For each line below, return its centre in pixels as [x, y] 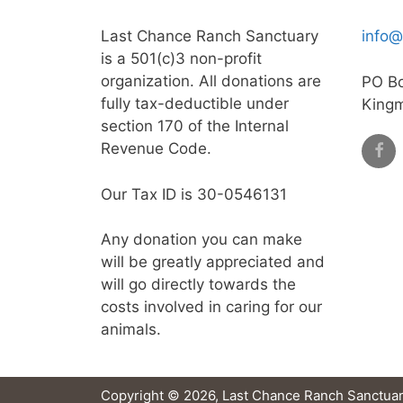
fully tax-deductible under [195, 103]
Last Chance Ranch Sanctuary [210, 36]
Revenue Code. [156, 148]
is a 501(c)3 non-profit [181, 58]
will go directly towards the [198, 284]
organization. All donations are [211, 81]
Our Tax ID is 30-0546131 [194, 194]
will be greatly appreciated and [213, 262]
